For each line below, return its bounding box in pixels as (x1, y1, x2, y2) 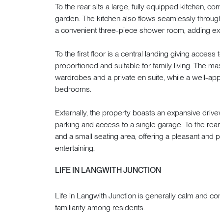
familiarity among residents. (55, 202, 145, 212)
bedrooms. (55, 84, 91, 94)
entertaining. (55, 143, 95, 153)
